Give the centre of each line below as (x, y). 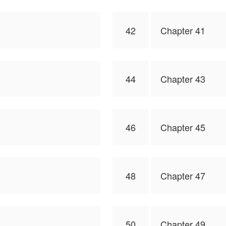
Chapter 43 (183, 79)
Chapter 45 (183, 127)
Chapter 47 (183, 176)
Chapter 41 (183, 30)
